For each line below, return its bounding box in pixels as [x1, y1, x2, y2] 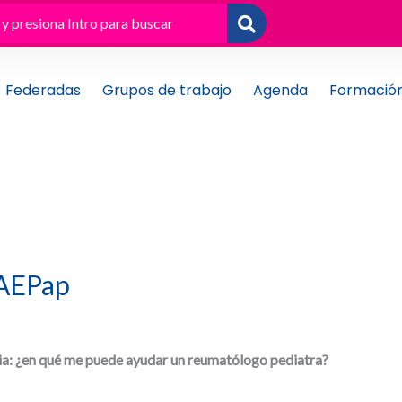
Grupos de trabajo [101, 80, 232, 100]
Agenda [252, 80, 308, 100]
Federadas [4, 80, 81, 100]
